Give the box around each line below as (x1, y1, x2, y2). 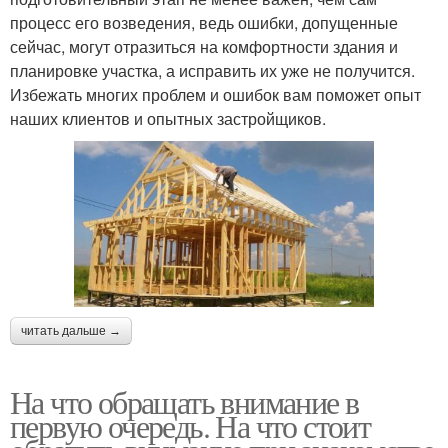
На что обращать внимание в (10, 379, 359, 423)
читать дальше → (21, 323, 121, 338)
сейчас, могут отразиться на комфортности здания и (10, 35, 398, 59)
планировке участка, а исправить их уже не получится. (10, 59, 415, 83)
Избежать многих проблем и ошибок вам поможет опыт (10, 83, 421, 107)
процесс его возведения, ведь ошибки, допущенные (10, 11, 398, 35)
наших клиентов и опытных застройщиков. (10, 107, 326, 131)
